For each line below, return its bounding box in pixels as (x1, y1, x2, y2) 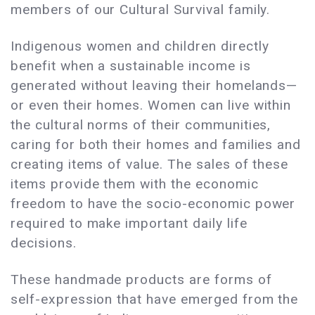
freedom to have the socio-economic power (11, 195, 296, 212)
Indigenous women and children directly (11, 38, 269, 55)
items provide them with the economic (11, 176, 259, 193)
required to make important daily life (11, 215, 247, 232)
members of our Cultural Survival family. (11, 1, 275, 18)
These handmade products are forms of (11, 271, 272, 288)
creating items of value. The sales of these (11, 156, 289, 173)
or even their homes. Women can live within (11, 97, 292, 114)
